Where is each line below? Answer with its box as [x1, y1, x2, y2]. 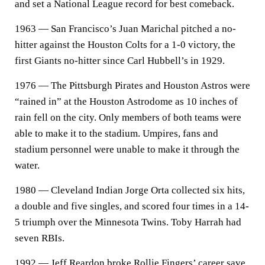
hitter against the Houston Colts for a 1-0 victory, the [15, 39, 235, 50]
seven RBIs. [15, 232, 64, 244]
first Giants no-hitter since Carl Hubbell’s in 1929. [15, 55, 225, 66]
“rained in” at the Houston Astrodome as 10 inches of [15, 96, 238, 107]
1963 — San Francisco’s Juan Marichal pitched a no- [15, 23, 236, 34]
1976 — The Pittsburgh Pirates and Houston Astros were [15, 80, 250, 91]
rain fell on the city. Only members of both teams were [15, 112, 241, 123]
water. [15, 160, 40, 171]
